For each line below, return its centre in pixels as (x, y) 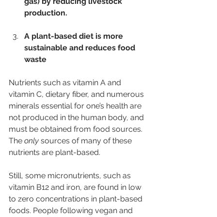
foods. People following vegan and (72, 210)
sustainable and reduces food (81, 47)
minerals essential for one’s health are (76, 106)
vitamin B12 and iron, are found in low (76, 187)
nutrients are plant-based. (54, 152)
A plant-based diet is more (75, 36)
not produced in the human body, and (77, 117)
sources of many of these (86, 140)
